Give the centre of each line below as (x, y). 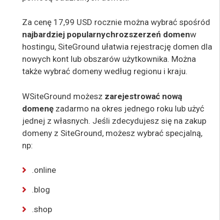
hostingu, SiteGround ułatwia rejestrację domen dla (117, 47)
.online (44, 170)
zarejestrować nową (143, 96)
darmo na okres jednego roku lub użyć (134, 108)
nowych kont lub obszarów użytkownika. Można (109, 59)
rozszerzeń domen (153, 35)
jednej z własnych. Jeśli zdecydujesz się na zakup (114, 121)
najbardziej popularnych (69, 35)
